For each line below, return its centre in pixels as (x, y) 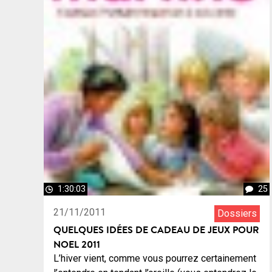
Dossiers (237, 213)
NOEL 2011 (77, 244)
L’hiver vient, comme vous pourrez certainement (155, 258)
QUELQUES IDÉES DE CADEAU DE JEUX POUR (156, 229)
